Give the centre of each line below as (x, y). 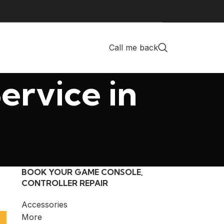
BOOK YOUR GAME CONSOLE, (82, 172)
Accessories (44, 204)
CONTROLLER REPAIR (64, 183)
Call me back (133, 47)
